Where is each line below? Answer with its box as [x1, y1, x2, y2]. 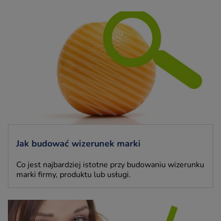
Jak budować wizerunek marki [16, 137, 141, 149]
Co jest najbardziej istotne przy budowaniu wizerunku [16, 159, 204, 170]
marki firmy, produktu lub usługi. [16, 169, 131, 180]
